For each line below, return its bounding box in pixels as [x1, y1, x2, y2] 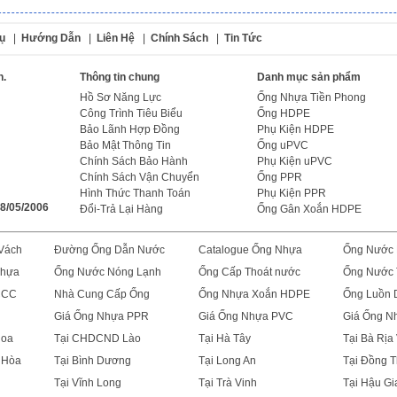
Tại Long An [198, 354, 256, 368]
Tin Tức [224, 32, 262, 45]
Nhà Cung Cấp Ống [54, 288, 150, 301]
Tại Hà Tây [198, 332, 251, 346]
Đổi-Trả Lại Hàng [80, 203, 163, 216]
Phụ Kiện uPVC [257, 155, 332, 168]
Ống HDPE [257, 107, 310, 121]
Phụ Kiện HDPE [257, 123, 334, 136]
